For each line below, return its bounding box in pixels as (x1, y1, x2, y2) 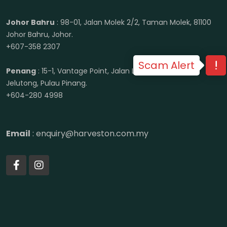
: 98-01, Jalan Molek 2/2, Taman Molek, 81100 (55, 17, 211, 28)
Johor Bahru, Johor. (6, 29, 73, 40)
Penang (6, 66, 36, 77)
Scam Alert (138, 58, 195, 72)
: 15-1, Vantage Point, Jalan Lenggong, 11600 (36, 66, 188, 77)
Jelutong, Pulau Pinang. (6, 78, 87, 89)
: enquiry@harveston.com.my (30, 128, 148, 140)
